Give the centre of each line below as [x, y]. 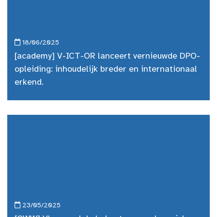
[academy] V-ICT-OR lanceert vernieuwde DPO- [107, 56]
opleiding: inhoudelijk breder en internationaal [106, 70]
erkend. [29, 83]
